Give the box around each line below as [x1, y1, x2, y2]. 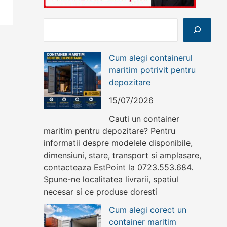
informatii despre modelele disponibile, [44, 138, 193, 148]
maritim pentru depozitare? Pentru [44, 126, 175, 136]
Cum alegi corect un [109, 205, 186, 215]
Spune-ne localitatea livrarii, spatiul [44, 174, 178, 185]
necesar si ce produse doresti [44, 186, 157, 197]
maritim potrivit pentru [109, 65, 196, 75]
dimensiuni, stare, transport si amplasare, [44, 150, 201, 161]
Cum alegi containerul [109, 53, 193, 63]
